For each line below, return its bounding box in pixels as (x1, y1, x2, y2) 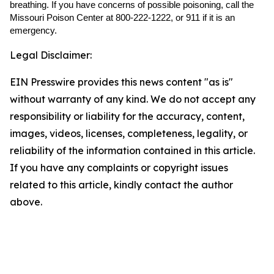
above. (10, 196, 42, 208)
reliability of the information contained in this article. (10, 144, 255, 157)
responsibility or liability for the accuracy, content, (10, 110, 245, 122)
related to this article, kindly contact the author (10, 179, 233, 191)
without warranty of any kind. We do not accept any (10, 93, 256, 105)
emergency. (10, 25, 57, 35)
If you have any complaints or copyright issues (10, 161, 228, 174)
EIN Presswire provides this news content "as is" (10, 76, 233, 88)
